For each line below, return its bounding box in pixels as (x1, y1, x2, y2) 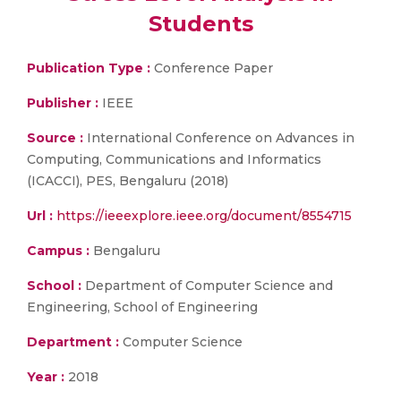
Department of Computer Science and (81, 277, 333, 294)
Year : (27, 369, 64, 385)
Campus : (27, 243, 90, 259)
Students (148, 11, 253, 37)
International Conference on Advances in (83, 130, 354, 146)
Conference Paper (150, 60, 273, 76)
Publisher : (27, 95, 102, 111)
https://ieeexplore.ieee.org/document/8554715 (56, 208, 352, 224)
